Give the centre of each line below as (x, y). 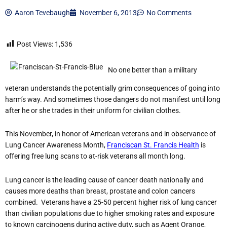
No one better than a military (153, 70)
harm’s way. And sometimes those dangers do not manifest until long (113, 99)
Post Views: (35, 44)
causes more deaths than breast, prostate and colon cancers (100, 191)
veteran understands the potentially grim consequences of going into (112, 88)
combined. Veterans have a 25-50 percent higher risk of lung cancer (111, 202)
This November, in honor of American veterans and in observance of (110, 134)
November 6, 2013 (108, 13)
